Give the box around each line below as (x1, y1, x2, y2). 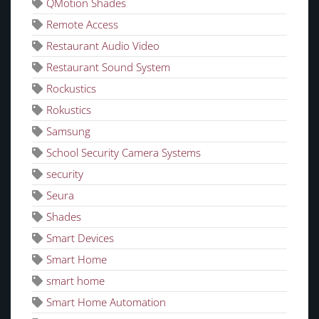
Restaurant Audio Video (46, 38, 159, 53)
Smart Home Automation (46, 295, 166, 310)
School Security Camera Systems (46, 145, 201, 160)
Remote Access (46, 17, 118, 32)
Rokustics (46, 103, 91, 117)
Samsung (46, 124, 90, 139)
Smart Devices (46, 231, 114, 246)
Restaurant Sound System (46, 60, 170, 75)
